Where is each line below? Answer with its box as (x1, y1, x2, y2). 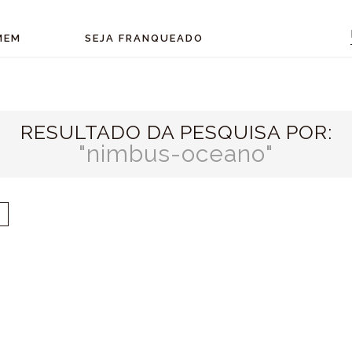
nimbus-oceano (86, 140, 266, 167)
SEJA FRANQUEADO (85, 32, 204, 44)
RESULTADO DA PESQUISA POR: (20, 120, 332, 144)
